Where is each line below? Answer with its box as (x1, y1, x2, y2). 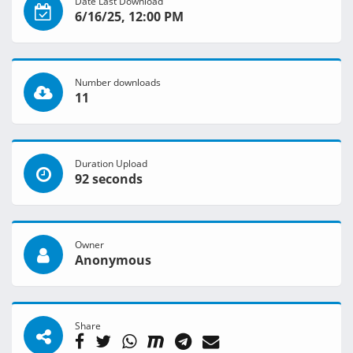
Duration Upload (75, 157, 147, 170)
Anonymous (75, 251, 151, 269)
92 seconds (75, 170, 143, 188)
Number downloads (75, 76, 161, 89)
